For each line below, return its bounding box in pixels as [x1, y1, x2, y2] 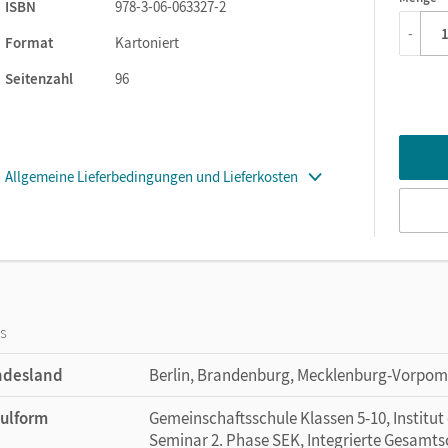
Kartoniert [115, 32, 179, 52]
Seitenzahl [5, 68, 73, 88]
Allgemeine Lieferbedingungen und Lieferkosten [5, 166, 298, 186]
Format [5, 32, 53, 52]
